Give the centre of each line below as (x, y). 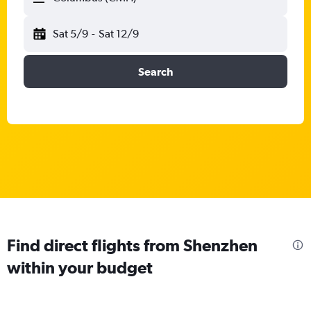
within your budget (80, 267)
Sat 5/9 (70, 34)
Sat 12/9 (118, 34)
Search (155, 72)
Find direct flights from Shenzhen (132, 245)
